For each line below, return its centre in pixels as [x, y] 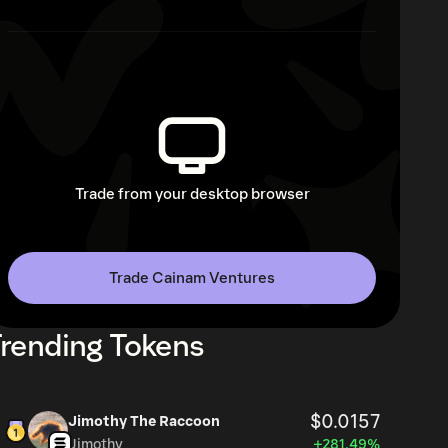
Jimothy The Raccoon [144, 421]
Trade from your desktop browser [192, 193]
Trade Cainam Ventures [192, 278]
